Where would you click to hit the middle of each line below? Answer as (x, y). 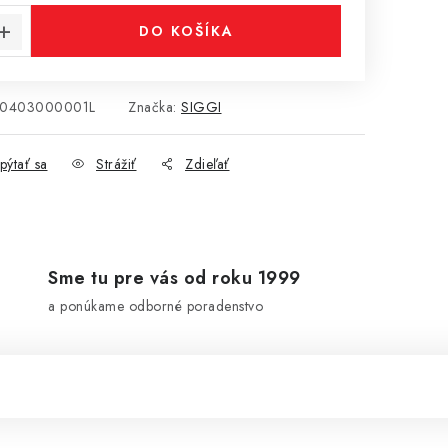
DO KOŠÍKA (186, 31)
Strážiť (116, 164)
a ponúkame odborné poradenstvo (156, 306)
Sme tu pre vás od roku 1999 (174, 278)
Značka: (154, 107)
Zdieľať (207, 164)
